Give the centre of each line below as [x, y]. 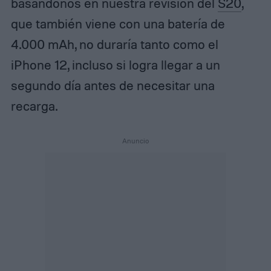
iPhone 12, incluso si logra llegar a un [115, 64]
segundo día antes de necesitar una [113, 85]
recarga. [34, 106]
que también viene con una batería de [118, 23]
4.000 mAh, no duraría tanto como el [114, 44]
